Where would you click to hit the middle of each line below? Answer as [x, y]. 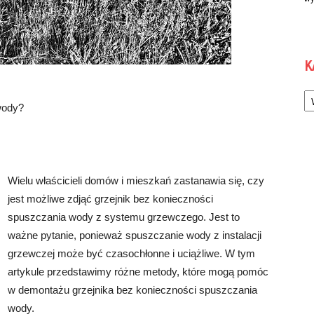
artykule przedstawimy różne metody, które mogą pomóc [138, 272]
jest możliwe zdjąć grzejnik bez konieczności [110, 199]
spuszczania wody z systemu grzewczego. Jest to [124, 217]
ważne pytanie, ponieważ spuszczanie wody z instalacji [135, 235]
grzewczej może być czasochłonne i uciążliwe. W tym [131, 253]
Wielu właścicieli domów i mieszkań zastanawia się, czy [136, 180]
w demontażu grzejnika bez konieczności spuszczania [132, 290]
